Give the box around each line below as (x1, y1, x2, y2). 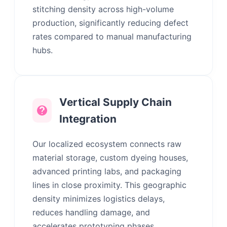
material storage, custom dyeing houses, (32, 153, 188, 163)
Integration (59, 112, 117, 126)
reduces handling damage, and (32, 207, 150, 218)
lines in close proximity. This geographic (32, 180, 186, 191)
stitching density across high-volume (32, 4, 174, 15)
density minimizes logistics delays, (32, 194, 165, 204)
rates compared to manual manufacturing (32, 31, 192, 42)
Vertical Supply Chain (59, 96, 172, 109)
